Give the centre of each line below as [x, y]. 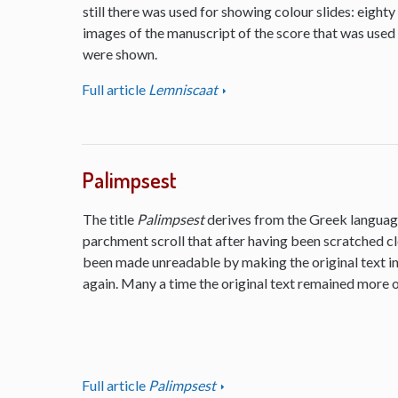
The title [109, 219]
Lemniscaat [183, 89]
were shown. [119, 54]
